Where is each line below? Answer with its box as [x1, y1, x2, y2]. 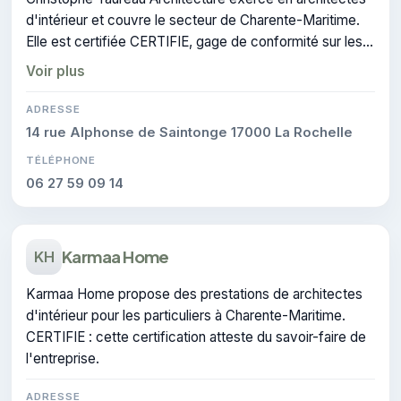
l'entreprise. [26, 349, 99, 367]
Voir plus [26, 62, 85, 80]
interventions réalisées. [26, 54, 168, 72]
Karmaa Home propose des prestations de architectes [26, 285, 363, 303]
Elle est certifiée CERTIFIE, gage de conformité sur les [26, 32, 363, 50]
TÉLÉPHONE [26, 153, 97, 166]
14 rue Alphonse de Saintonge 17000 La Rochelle [26, 124, 353, 141]
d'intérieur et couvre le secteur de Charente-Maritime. [26, 11, 360, 29]
